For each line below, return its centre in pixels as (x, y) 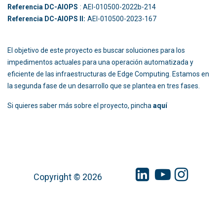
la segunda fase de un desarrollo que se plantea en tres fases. (104, 86)
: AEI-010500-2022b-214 (135, 7)
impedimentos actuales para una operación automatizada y (100, 62)
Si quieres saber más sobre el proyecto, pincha (80, 106)
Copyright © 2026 (65, 177)
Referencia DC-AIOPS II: (46, 19)
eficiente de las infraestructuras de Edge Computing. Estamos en (108, 74)
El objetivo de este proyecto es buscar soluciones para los (96, 51)
